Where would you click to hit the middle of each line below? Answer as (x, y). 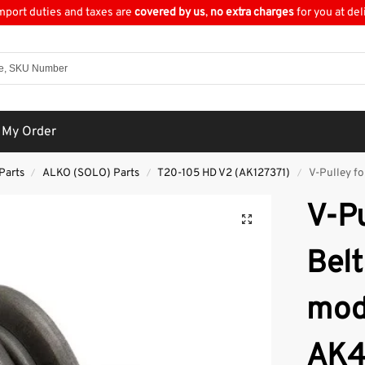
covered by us (169, 13)
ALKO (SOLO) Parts (91, 173)
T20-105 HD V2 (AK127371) (224, 173)
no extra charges (252, 13)
